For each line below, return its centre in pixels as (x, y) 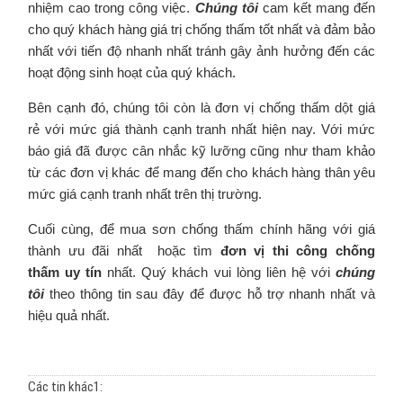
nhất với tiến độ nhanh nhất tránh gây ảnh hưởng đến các (201, 50)
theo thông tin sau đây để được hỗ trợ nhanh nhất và (212, 293)
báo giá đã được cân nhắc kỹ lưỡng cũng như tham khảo (201, 150)
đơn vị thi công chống (294, 250)
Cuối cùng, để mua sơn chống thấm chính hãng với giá (201, 228)
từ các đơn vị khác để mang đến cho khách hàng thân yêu (201, 172)
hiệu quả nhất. (69, 315)
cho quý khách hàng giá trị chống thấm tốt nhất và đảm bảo (201, 29)
